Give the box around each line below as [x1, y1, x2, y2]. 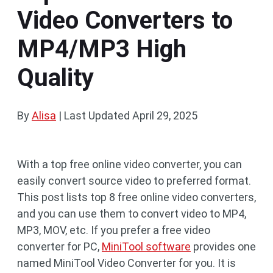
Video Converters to [17, 6, 233, 35]
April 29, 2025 [132, 109, 197, 122]
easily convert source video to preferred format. [17, 174, 251, 187]
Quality [17, 63, 94, 92]
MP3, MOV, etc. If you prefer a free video [17, 224, 210, 236]
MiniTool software [102, 240, 191, 253]
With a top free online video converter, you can [17, 158, 242, 171]
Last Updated [64, 109, 130, 122]
